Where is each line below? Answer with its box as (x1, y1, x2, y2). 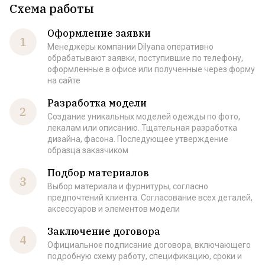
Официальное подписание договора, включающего (47, 240, 251, 250)
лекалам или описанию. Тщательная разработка (47, 123, 237, 132)
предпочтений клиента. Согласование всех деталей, (47, 193, 253, 202)
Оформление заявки (47, 27, 151, 39)
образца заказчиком (47, 146, 128, 155)
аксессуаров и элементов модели (47, 204, 180, 214)
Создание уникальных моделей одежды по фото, (47, 112, 240, 121)
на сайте (47, 76, 80, 85)
